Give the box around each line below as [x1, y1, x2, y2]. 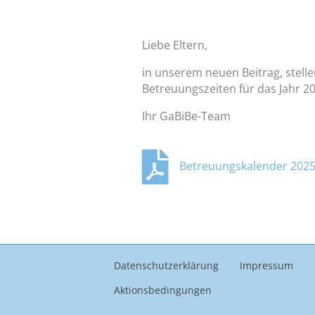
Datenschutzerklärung [114, 258, 219, 272]
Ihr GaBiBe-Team [142, 108, 231, 124]
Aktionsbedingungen [114, 283, 212, 297]
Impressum [240, 258, 293, 272]
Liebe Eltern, [142, 37, 207, 53]
